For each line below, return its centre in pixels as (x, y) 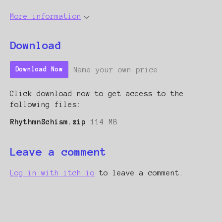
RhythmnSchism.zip (48, 122)
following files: (46, 105)
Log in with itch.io (52, 173)
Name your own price (116, 70)
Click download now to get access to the (97, 94)
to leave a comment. (139, 173)
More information (46, 16)
